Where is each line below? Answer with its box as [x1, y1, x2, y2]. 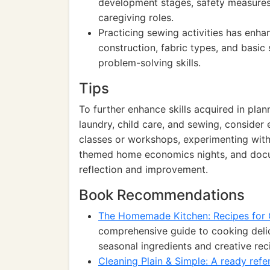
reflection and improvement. [79, 163, 208, 175]
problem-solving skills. [98, 57, 201, 69]
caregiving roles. [98, 11, 174, 24]
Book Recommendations [79, 186, 245, 204]
